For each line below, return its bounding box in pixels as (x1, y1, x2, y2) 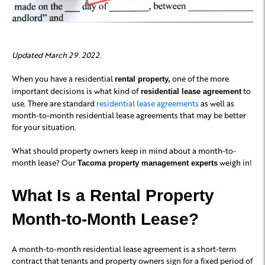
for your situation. (12, 122, 76, 132)
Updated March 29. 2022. (12, 50, 102, 60)
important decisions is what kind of (12, 86, 138, 96)
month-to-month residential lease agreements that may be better (12, 110, 246, 121)
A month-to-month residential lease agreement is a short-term (12, 244, 236, 254)
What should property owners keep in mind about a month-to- (12, 146, 236, 156)
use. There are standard (12, 98, 96, 109)
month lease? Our (12, 157, 77, 168)
